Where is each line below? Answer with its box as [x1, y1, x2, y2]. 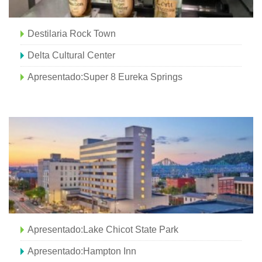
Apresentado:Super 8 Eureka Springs [27, 71, 182, 82]
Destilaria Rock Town [27, 28, 116, 39]
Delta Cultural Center [27, 50, 115, 60]
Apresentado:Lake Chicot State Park [27, 224, 178, 235]
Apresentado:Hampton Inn [27, 246, 136, 256]
